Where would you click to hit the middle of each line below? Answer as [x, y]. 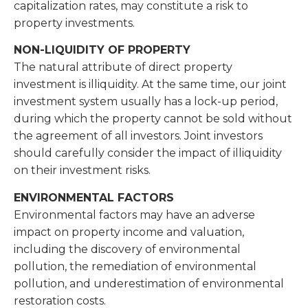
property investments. [76, 23]
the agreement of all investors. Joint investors [138, 136]
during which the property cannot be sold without [153, 119]
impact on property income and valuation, [129, 232]
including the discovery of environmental [127, 249]
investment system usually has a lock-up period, [146, 102]
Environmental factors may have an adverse [134, 214]
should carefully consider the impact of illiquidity [148, 153]
